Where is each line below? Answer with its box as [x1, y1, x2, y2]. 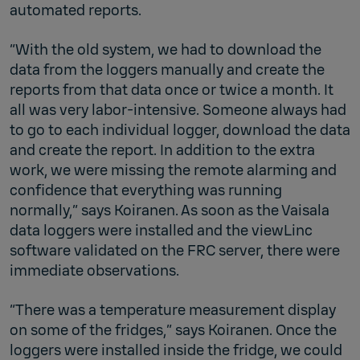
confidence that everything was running [10, 180, 282, 200]
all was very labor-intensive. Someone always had [10, 100, 346, 120]
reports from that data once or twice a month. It [10, 80, 333, 100]
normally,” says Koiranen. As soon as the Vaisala [10, 200, 329, 220]
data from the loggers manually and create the [10, 59, 325, 80]
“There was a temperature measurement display [10, 300, 336, 320]
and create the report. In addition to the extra [10, 140, 315, 160]
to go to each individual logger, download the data [10, 120, 350, 140]
